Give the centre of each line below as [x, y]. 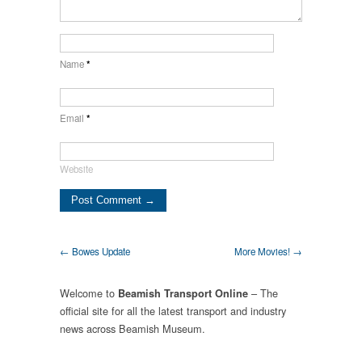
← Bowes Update [95, 251]
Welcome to [89, 293]
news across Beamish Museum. [133, 328]
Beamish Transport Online [183, 293]
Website [76, 169]
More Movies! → [268, 251]
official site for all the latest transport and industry [173, 310]
